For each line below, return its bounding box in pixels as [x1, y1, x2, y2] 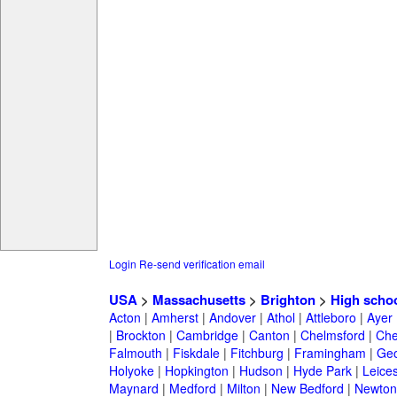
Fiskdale [172, 344, 220, 362]
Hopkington [164, 362, 229, 380]
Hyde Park [292, 362, 352, 380]
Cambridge [175, 326, 238, 345]
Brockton [115, 326, 166, 345]
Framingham [293, 344, 366, 362]
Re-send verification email [138, 256, 265, 272]
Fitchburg [230, 344, 284, 362]
